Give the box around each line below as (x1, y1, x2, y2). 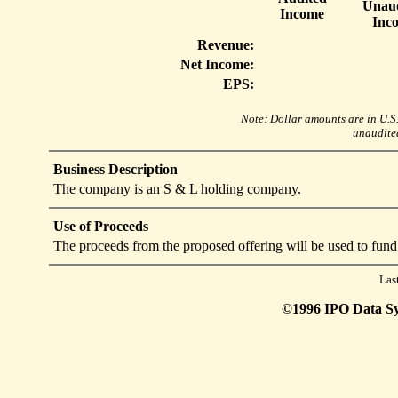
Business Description (52, 162, 178, 177)
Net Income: (180, 57, 254, 72)
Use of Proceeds (52, 219, 148, 234)
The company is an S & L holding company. (52, 181, 301, 196)
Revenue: (197, 37, 254, 52)
